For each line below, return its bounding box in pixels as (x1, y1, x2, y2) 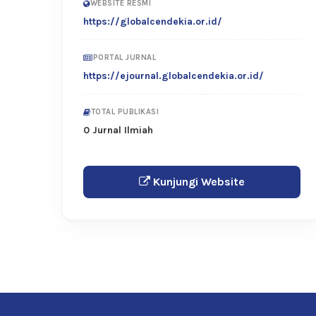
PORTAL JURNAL (92, 53, 156, 63)
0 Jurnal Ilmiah (83, 124, 153, 137)
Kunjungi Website (150, 175, 245, 189)
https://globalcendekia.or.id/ (83, 16, 222, 28)
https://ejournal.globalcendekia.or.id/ (83, 70, 264, 83)
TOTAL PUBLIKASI (90, 107, 159, 117)
